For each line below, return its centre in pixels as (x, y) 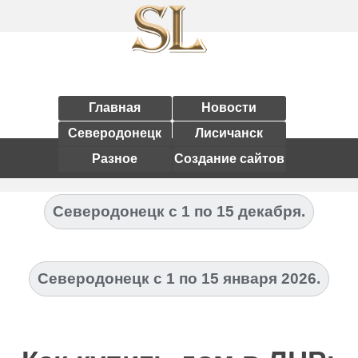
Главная (115, 107)
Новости (229, 107)
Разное (115, 159)
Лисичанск (229, 133)
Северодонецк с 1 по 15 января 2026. (179, 278)
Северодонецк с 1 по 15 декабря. (179, 211)
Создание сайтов (229, 159)
